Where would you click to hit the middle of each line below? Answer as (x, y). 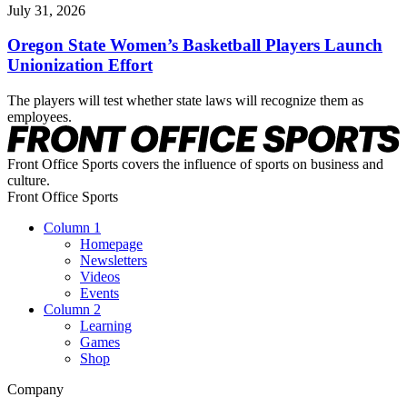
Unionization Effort (80, 65)
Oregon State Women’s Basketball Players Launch (195, 45)
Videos (100, 276)
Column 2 (72, 309)
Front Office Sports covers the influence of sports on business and (195, 164)
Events (99, 293)
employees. (40, 117)
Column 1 (72, 227)
